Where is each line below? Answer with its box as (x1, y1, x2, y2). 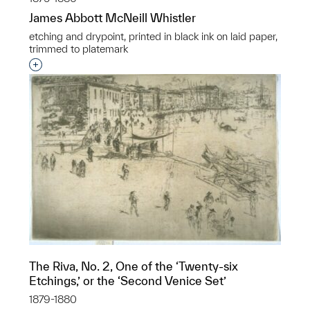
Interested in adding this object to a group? (35, 59, 259, 72)
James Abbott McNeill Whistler (29, 11, 196, 24)
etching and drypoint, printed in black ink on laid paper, (29, 30, 277, 42)
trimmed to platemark (29, 43, 128, 55)
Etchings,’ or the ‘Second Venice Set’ (29, 274, 226, 287)
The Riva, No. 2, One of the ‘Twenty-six (29, 259, 238, 273)
